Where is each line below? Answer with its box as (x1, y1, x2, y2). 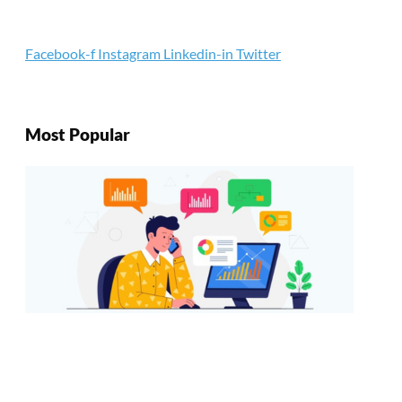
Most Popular (25, 124, 130, 144)
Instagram (98, 44, 161, 62)
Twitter (236, 44, 281, 62)
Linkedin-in (163, 44, 233, 62)
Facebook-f (25, 44, 95, 62)
